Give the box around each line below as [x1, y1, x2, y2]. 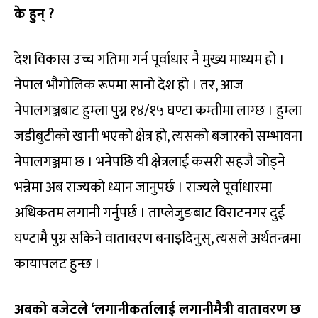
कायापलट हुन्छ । [14, 251, 100, 276]
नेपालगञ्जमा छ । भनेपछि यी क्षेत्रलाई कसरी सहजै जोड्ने [14, 149, 285, 174]
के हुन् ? [14, 1, 54, 26]
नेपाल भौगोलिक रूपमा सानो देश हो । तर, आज [14, 72, 243, 97]
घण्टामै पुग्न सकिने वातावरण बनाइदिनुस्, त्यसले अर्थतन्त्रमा [14, 226, 301, 251]
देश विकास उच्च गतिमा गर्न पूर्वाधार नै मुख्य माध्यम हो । [14, 47, 285, 72]
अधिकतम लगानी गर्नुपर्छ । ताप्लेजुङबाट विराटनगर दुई [14, 200, 285, 225]
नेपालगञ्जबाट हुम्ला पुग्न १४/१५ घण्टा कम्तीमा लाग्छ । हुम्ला [14, 98, 302, 123]
